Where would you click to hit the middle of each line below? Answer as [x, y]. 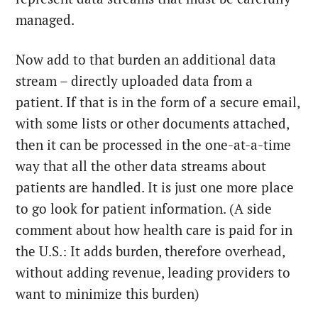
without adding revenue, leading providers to [153, 273]
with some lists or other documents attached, [153, 124]
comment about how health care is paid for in [154, 230]
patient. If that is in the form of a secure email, [158, 103]
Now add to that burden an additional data [146, 60]
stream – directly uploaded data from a [135, 81]
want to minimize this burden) [108, 294]
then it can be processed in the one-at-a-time [154, 145]
